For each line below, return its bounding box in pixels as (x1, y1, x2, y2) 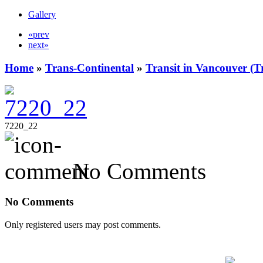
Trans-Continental (45, 61, 134, 74)
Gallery (28, 9, 56, 19)
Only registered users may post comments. (5, 219, 161, 230)
